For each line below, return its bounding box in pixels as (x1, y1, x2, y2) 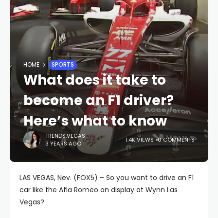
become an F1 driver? (23, 91, 174, 110)
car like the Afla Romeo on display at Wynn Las (19, 184, 178, 195)
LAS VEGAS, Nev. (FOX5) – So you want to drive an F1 (19, 172, 194, 182)
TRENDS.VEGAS (45, 132, 85, 140)
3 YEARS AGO (45, 140, 81, 148)
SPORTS (52, 60, 74, 69)
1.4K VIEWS (126, 136, 154, 144)
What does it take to (23, 70, 166, 90)
